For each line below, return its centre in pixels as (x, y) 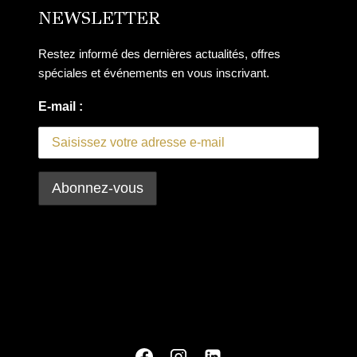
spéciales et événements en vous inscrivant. (154, 73)
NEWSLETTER (99, 18)
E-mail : (61, 106)
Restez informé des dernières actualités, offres (159, 53)
